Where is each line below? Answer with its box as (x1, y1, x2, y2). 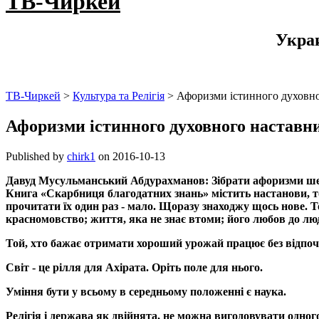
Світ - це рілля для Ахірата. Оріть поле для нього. (6, 261, 263, 273)
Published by (6, 150, 67, 162)
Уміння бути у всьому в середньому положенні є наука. (6, 285, 286, 298)
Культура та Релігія (73, 89, 164, 102)
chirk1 (67, 150, 95, 162)
